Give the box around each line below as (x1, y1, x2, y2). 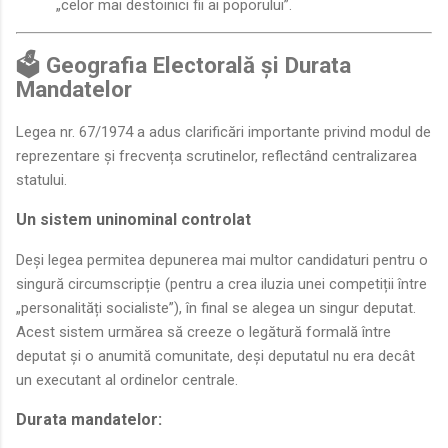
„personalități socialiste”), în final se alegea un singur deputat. (16, 298, 416, 317)
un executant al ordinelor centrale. (16, 370, 238, 389)
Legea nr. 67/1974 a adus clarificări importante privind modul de (16, 122, 431, 141)
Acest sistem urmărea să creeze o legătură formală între (16, 322, 391, 341)
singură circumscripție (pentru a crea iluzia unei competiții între (16, 274, 427, 293)
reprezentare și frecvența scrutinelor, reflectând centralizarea (16, 146, 417, 165)
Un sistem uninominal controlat (16, 209, 251, 229)
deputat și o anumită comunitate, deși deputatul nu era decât (16, 346, 415, 365)
